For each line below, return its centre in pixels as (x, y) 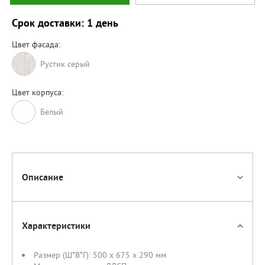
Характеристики (56, 226)
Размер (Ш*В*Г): (63, 255)
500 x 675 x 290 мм (130, 255)
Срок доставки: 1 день (65, 23)
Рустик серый (65, 64)
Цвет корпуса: (38, 92)
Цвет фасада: (36, 44)
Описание (43, 177)
